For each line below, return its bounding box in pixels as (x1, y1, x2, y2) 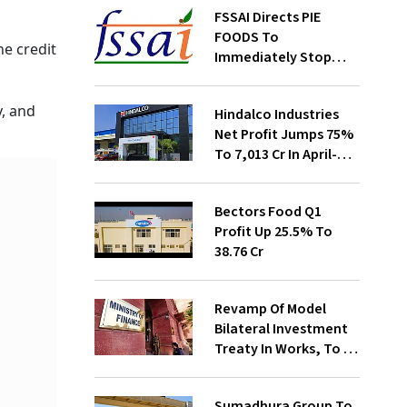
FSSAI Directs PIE (213, 7, 321, 27)
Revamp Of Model (213, 299, 326, 319)
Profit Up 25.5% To (213, 222, 333, 242)
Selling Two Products (213, 67, 352, 87)
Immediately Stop (213, 47, 332, 67)
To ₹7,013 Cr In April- (213, 144, 337, 164)
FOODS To (213, 27, 279, 47)
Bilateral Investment (213, 319, 348, 339)
